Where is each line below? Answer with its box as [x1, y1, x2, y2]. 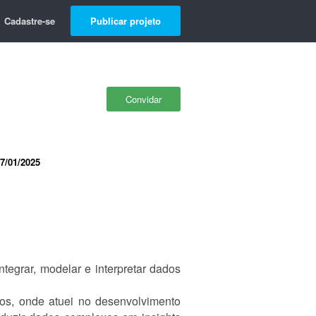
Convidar [126, 92, 162, 106]
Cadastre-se [4, 14, 55, 28]
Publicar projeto [90, 14, 161, 28]
